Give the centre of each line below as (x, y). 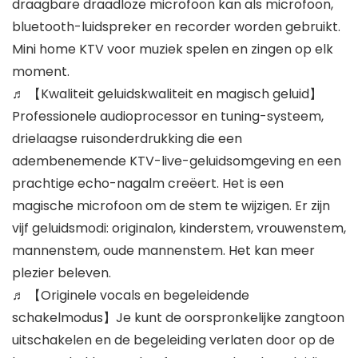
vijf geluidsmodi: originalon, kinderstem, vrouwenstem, (179, 229)
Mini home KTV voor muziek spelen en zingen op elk (173, 50)
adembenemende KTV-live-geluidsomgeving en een (177, 161)
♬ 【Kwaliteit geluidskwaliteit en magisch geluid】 (167, 94)
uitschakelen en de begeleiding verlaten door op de (173, 340)
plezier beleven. (62, 273)
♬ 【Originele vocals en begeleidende (131, 296)
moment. (41, 72)
